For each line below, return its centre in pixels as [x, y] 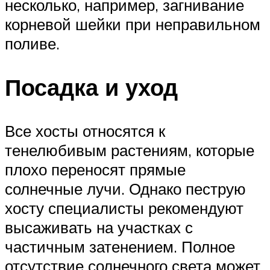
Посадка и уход [91, 87]
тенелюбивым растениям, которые [130, 150]
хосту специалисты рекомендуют [124, 208]
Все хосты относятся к [85, 130]
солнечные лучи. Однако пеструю [125, 188]
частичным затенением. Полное [120, 246]
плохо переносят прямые [95, 169]
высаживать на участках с [99, 227]
